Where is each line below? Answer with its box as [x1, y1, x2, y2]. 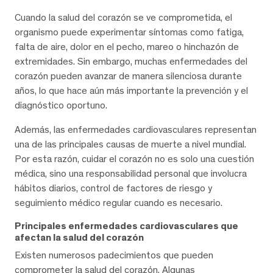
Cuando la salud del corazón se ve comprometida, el [15, 11, 232, 23]
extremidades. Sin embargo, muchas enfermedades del [15, 55, 247, 67]
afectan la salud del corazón [15, 231, 144, 243]
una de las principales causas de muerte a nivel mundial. [15, 138, 246, 150]
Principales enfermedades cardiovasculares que [15, 219, 238, 232]
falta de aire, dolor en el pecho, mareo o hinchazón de [15, 40, 239, 52]
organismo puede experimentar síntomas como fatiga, [15, 26, 244, 38]
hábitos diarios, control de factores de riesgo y [15, 182, 212, 194]
